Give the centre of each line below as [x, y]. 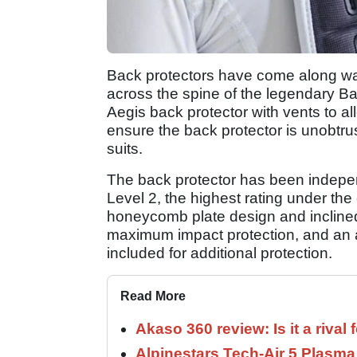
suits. [125, 149]
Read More [153, 296]
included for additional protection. [220, 253]
